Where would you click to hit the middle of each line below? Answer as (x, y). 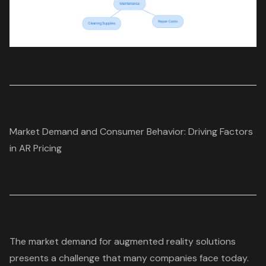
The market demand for (62, 241)
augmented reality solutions (175, 241)
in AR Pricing (36, 148)
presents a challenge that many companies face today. (129, 258)
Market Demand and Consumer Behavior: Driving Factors (131, 131)
